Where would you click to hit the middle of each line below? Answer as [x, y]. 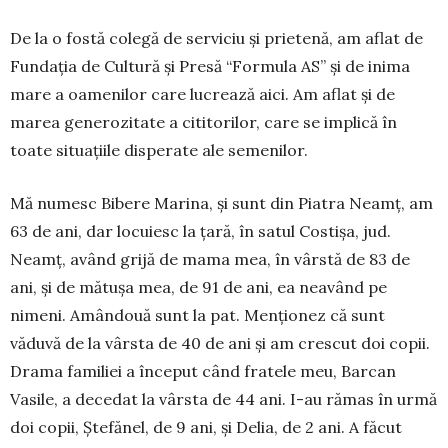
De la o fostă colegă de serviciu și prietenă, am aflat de [216, 38]
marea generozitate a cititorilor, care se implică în [203, 122]
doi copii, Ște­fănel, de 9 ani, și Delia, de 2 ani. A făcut [206, 427]
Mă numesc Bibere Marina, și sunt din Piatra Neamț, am [221, 203]
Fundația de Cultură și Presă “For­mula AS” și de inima [210, 66]
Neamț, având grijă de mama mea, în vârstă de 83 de [210, 259]
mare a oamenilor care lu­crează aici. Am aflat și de [202, 94]
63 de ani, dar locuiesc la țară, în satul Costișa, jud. [200, 231]
